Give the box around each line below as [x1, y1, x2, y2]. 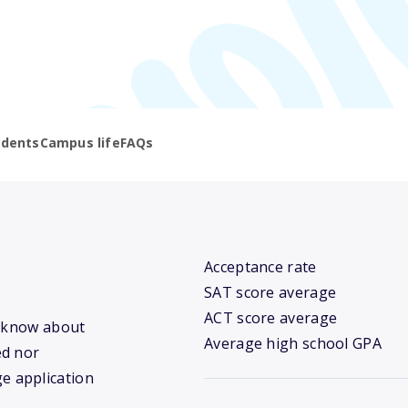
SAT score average [204, 282, 337, 303]
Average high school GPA [204, 333, 382, 354]
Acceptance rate [204, 257, 317, 278]
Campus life [39, 134, 120, 152]
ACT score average [204, 308, 338, 329]
